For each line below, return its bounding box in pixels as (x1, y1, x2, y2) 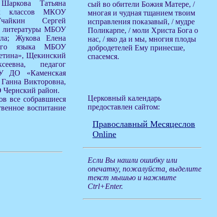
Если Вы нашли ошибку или (88, 156, 177, 164)
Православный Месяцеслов (93, 119, 195, 129)
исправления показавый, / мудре (88, 17, 195, 26)
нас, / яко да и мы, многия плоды (88, 35, 196, 43)
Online (93, 129, 116, 139)
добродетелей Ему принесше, (88, 44, 185, 52)
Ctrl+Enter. (88, 182, 123, 190)
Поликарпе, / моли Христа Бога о (88, 26, 198, 34)
